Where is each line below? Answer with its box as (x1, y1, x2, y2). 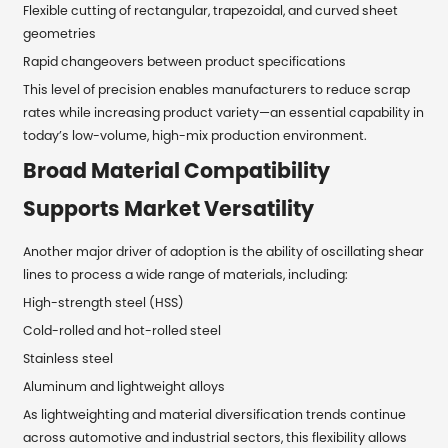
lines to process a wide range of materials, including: (23, 265, 349, 283)
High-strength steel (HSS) (23, 293, 185, 311)
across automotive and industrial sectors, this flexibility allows (23, 428, 408, 446)
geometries (23, 24, 97, 42)
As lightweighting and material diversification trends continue (23, 405, 407, 423)
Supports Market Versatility (23, 193, 315, 223)
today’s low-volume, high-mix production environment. (23, 126, 368, 144)
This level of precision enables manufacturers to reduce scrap (23, 80, 411, 98)
